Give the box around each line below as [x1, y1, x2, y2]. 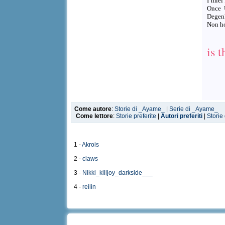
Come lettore [76, 113, 114, 120]
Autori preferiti [161, 113, 203, 120]
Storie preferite [116, 113, 157, 120]
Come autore [74, 105, 112, 113]
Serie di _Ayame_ [169, 105, 218, 113]
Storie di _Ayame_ [115, 105, 165, 113]
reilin [82, 183, 96, 190]
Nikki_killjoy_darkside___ [82, 169, 153, 176]
